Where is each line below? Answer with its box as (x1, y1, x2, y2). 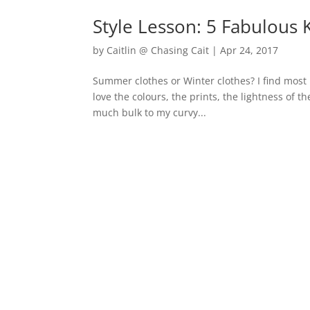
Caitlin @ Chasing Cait (107, 44, 210, 57)
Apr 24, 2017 (220, 44, 279, 57)
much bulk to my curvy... (93, 106, 207, 119)
